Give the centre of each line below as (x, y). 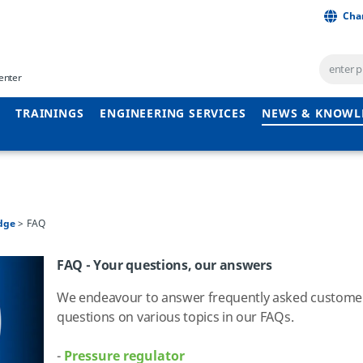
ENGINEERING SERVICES (173, 114)
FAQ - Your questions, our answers (164, 266)
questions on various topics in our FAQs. (175, 318)
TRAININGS (50, 114)
